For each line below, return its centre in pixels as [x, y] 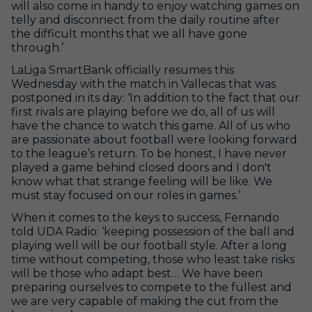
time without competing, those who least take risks [153, 259]
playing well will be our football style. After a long [149, 245]
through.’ [37, 48]
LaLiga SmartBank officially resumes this [123, 70]
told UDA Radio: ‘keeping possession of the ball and [153, 232]
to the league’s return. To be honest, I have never [149, 154]
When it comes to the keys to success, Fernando [145, 218]
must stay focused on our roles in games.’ [126, 195]
